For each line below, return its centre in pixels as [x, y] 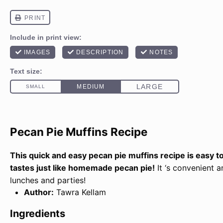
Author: [39, 192]
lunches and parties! [48, 180]
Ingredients [38, 214]
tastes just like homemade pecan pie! [82, 168]
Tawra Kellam [81, 192]
